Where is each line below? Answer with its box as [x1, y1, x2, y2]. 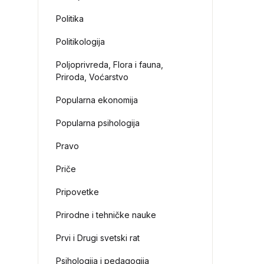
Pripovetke [56, 187, 100, 197]
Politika [56, 14, 84, 24]
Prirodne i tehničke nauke [56, 210, 157, 220]
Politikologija [56, 37, 105, 47]
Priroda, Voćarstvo [56, 72, 129, 82]
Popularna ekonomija [56, 95, 138, 105]
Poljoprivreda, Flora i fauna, [56, 60, 164, 70]
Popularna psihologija [56, 118, 140, 128]
